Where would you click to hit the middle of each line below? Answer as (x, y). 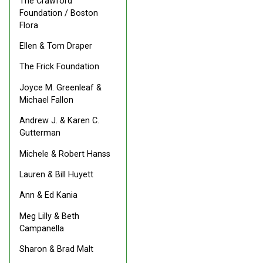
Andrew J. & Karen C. (59, 121)
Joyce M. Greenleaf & (60, 87)
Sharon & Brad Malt (56, 249)
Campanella (42, 228)
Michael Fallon (46, 100)
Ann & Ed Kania (48, 195)
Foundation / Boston (59, 13)
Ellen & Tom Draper (56, 46)
